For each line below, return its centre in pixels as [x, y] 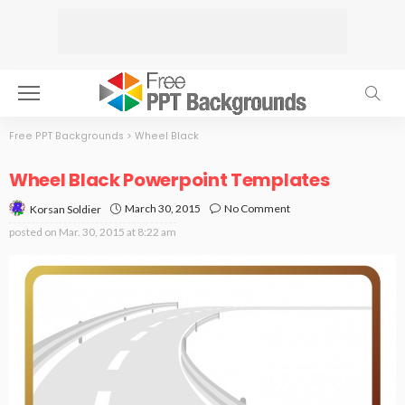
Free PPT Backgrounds [66, 136]
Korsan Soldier [66, 209]
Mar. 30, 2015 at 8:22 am [118, 231]
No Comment [257, 209]
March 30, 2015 [163, 209]
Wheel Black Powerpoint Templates [170, 180]
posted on [33, 231]
